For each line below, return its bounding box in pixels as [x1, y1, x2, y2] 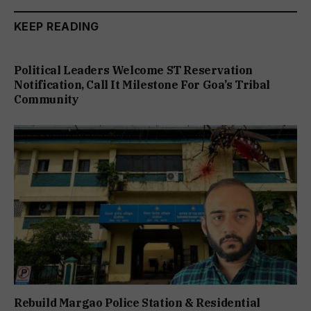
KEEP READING [14, 19, 99, 34]
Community [14, 92, 79, 107]
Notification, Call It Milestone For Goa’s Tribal [14, 78, 270, 92]
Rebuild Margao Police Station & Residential [14, 295, 260, 310]
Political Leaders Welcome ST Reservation [14, 63, 253, 78]
